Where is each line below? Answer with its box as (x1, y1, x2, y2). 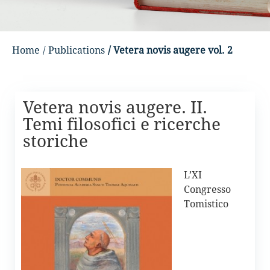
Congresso (184, 184, 231, 195)
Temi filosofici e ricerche (23, 115, 221, 134)
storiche (23, 131, 88, 151)
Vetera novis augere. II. (23, 98, 207, 118)
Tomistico (184, 198, 228, 210)
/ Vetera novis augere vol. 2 (108, 45, 233, 56)
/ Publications (43, 45, 105, 56)
